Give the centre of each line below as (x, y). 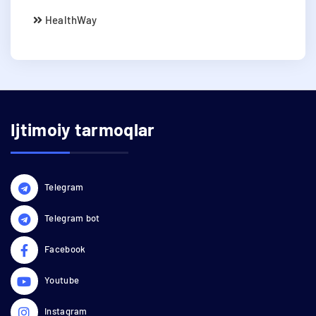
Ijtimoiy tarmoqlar (83, 129)
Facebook (65, 249)
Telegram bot (72, 218)
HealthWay (70, 19)
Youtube (62, 280)
